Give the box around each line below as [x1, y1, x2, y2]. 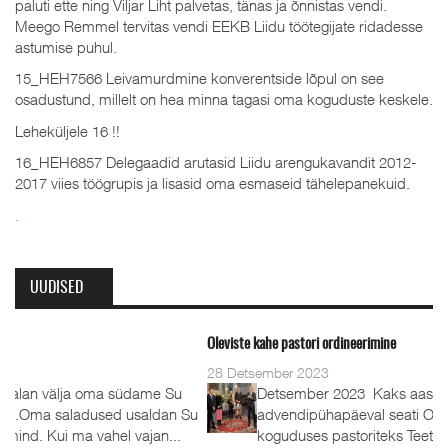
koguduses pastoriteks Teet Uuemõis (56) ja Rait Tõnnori [68, 425, 429, 444]
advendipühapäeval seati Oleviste [68, 404, 285, 423]
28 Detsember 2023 [18, 364, 140, 381]
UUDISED [30, 279, 83, 296]
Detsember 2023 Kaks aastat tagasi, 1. [68, 383, 322, 402]
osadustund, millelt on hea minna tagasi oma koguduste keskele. [15, 90, 433, 108]
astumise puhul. [15, 37, 117, 56]
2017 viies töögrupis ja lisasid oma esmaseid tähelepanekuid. [15, 174, 410, 192]
